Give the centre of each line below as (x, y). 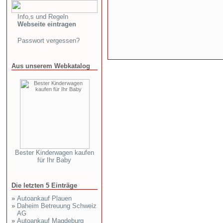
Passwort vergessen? (49, 41)
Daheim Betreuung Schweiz (57, 206)
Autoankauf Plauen (44, 198)
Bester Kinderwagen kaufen (55, 153)
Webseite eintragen (47, 24)
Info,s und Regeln (43, 17)
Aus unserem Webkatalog (51, 66)
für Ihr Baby (55, 160)
